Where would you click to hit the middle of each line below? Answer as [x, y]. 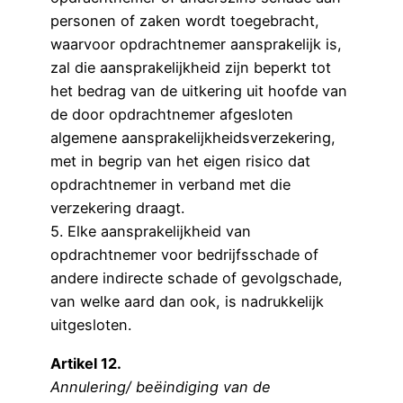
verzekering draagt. [117, 208]
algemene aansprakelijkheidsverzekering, [193, 138]
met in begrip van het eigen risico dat [180, 161]
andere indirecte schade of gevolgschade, [197, 278]
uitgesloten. [93, 325]
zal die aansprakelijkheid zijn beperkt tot [191, 68]
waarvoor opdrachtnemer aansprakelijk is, [196, 45]
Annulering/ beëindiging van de [161, 386]
